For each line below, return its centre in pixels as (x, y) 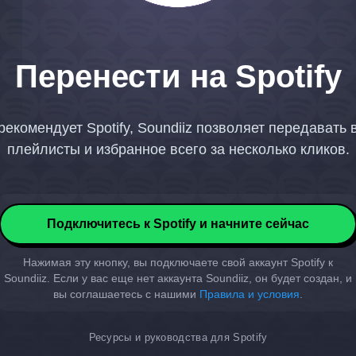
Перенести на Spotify (178, 76)
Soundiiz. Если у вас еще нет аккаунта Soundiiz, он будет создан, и (178, 278)
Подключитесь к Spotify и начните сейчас (178, 224)
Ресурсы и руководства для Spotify (178, 337)
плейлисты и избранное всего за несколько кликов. (178, 149)
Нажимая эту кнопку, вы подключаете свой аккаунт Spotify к (178, 262)
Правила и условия (250, 294)
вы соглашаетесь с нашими (126, 294)
